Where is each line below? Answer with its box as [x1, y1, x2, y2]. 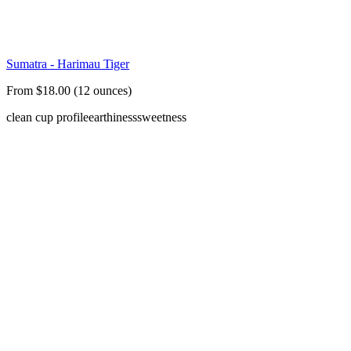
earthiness [89, 110, 137, 125]
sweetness [137, 110, 186, 125]
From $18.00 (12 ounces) [6, 84, 132, 98]
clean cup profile [6, 110, 89, 125]
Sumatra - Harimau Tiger [6, 57, 129, 71]
